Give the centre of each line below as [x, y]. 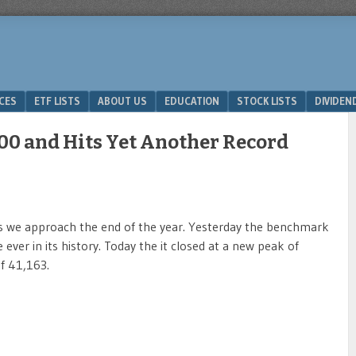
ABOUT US [122, 101]
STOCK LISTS [267, 101]
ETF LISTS [57, 101]
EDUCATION [192, 101]
